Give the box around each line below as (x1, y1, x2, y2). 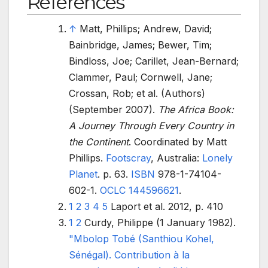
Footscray (106, 151, 151, 164)
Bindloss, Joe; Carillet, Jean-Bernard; (69, 54, 239, 67)
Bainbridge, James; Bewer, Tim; (69, 38, 212, 51)
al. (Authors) (148, 87, 205, 99)
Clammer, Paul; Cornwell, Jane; (69, 71, 212, 83)
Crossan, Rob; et (69, 87, 145, 99)
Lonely (202, 151, 233, 164)
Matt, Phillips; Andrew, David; (80, 22, 212, 35)
